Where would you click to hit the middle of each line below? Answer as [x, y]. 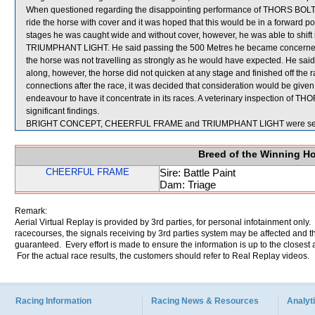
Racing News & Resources [205, 301]
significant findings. [63, 111]
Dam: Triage [188, 185]
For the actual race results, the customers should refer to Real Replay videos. [162, 256]
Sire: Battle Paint [198, 173]
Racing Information [53, 301]
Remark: [31, 211]
